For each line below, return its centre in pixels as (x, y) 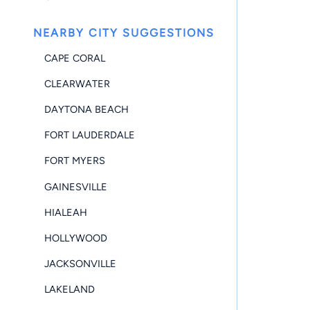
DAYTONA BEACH (86, 110)
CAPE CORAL (75, 58)
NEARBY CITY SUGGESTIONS (124, 33)
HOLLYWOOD (76, 238)
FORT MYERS (75, 161)
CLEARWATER (77, 83)
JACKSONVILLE (80, 264)
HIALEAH (66, 212)
